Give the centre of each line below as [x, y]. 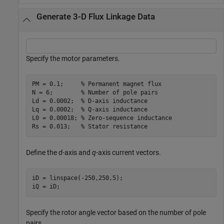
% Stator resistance [114, 127]
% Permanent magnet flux [121, 84]
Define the [42, 152]
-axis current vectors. [128, 152]
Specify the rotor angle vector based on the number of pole [116, 212]
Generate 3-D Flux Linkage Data [95, 17]
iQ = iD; [46, 187]
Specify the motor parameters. [73, 58]
